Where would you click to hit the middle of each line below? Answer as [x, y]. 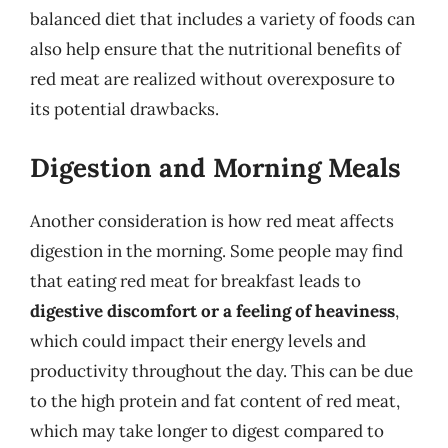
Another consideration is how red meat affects [212, 220]
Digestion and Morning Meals [215, 167]
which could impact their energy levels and [198, 340]
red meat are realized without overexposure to [212, 79]
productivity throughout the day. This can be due [221, 370]
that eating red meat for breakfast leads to [195, 280]
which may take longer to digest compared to [207, 430]
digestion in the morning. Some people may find [216, 250]
